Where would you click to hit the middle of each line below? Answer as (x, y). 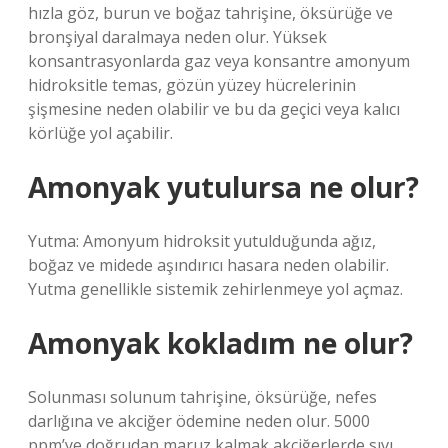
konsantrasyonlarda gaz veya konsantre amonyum (219, 61)
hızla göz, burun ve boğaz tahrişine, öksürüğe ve (210, 13)
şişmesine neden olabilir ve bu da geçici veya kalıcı (214, 109)
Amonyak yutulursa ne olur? (223, 187)
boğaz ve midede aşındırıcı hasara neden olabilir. (208, 265)
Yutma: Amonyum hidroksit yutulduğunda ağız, (202, 241)
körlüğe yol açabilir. (100, 133)
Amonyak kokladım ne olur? (220, 343)
